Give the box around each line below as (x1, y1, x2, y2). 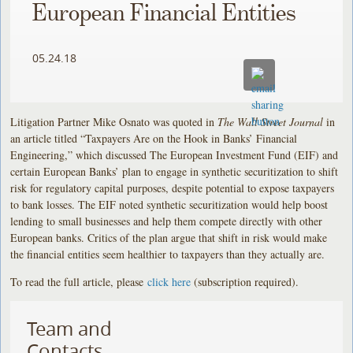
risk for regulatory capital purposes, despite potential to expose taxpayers (10, 180, 335, 195)
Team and (27, 315, 113, 341)
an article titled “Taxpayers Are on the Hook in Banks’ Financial (10, 130, 298, 146)
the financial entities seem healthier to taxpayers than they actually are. (10, 246, 325, 262)
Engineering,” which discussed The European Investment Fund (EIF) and (10, 147, 339, 162)
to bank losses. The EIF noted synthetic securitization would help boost (10, 196, 329, 212)
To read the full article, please (10, 273, 148, 289)
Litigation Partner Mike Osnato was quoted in (10, 113, 218, 129)
